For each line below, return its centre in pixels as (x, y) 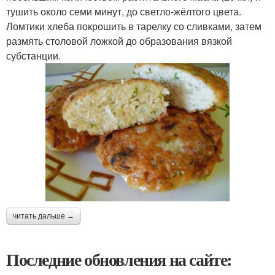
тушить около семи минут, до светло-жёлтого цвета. (124, 11)
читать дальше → (44, 216)
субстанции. (33, 56)
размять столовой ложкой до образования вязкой (119, 41)
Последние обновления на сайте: (119, 259)
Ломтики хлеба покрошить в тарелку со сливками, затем (134, 26)
